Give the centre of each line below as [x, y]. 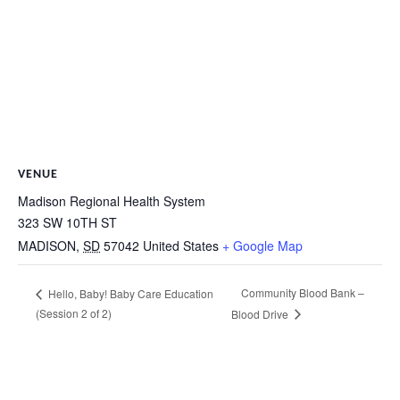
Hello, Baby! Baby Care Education [129, 293]
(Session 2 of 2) [74, 312]
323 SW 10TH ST [67, 223]
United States [181, 246]
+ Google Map [262, 246]
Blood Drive [261, 313]
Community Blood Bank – [302, 293]
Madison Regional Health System [112, 201]
